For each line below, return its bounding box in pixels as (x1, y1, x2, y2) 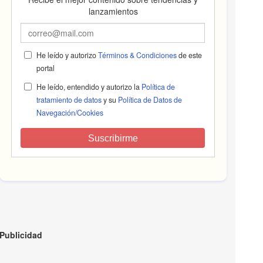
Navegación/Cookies (36, 107, 103, 119)
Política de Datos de (117, 95, 182, 106)
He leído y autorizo (36, 50, 98, 61)
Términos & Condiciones (97, 50, 177, 61)
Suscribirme (87, 133, 138, 144)
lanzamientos (88, 5, 138, 18)
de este (176, 50, 202, 61)
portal (36, 63, 55, 74)
